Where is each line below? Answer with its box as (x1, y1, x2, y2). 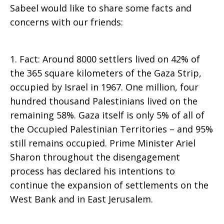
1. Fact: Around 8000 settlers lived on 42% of (10, 53, 200, 65)
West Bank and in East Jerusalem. (10, 193, 153, 205)
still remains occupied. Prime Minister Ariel (10, 137, 195, 149)
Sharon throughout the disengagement (10, 151, 180, 163)
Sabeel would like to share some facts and (10, 2, 191, 14)
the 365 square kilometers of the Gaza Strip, (10, 67, 201, 79)
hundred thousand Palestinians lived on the (10, 95, 197, 107)
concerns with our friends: (10, 16, 123, 28)
